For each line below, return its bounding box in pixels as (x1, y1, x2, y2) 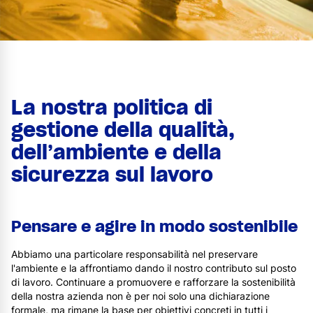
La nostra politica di (11, 95, 212, 120)
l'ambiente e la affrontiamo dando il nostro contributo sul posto (11, 262, 296, 274)
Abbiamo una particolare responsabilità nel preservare (11, 248, 258, 260)
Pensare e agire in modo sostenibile (11, 217, 298, 236)
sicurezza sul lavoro (11, 162, 213, 187)
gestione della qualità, (11, 117, 235, 143)
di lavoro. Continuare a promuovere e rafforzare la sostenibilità (11, 276, 296, 288)
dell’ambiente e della (11, 140, 221, 165)
